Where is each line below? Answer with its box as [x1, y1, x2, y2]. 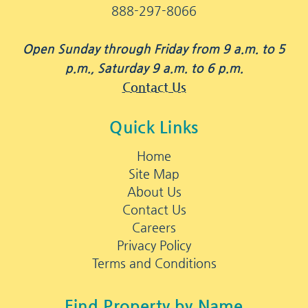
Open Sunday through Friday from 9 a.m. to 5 [23, 41, 285, 56]
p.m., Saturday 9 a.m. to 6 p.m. [65, 60, 243, 76]
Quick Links [109, 118, 199, 137]
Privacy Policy [117, 238, 191, 253]
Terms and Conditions [91, 256, 217, 271]
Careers [132, 220, 176, 235]
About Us [126, 184, 181, 199]
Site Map [129, 166, 179, 181]
